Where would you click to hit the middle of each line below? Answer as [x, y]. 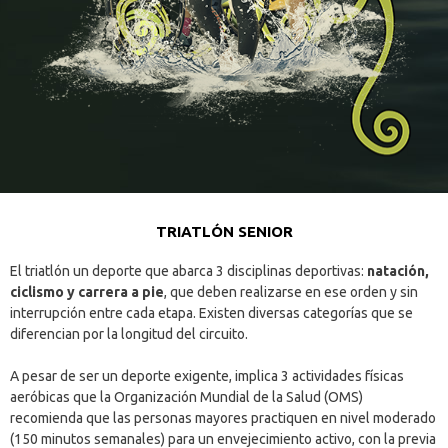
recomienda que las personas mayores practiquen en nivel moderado [223, 417]
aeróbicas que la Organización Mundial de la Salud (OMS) [186, 396]
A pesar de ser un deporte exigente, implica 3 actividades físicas [207, 375]
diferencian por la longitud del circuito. [129, 333]
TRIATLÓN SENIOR [224, 231]
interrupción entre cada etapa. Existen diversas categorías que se [211, 312]
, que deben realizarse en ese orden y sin [291, 291]
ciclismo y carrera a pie [87, 291]
